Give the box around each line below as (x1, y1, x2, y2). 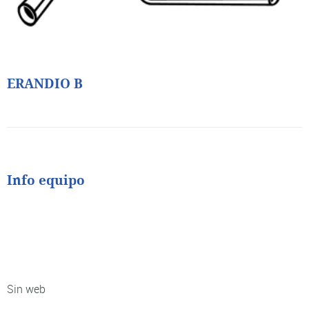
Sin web (7, 281, 46, 297)
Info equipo (7, 172, 85, 189)
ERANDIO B (7, 76, 83, 93)
